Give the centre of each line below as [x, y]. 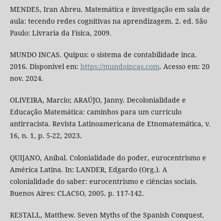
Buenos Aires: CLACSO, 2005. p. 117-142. [77, 193]
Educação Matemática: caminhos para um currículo [95, 112]
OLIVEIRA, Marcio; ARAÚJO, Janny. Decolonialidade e [98, 100]
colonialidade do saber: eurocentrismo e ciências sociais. [103, 181]
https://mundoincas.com [120, 67]
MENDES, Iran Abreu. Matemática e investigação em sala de [110, 9]
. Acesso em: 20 [184, 67]
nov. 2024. [26, 78]
